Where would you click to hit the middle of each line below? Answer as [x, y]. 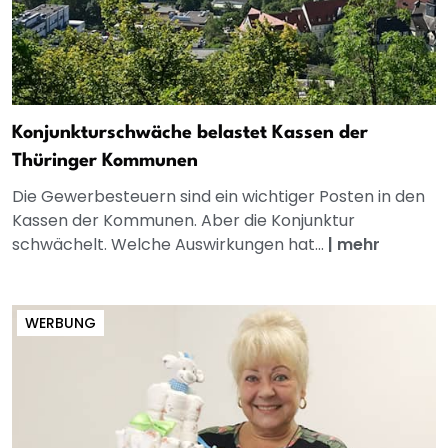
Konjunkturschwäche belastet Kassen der [190, 133]
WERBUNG [60, 323]
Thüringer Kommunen [105, 161]
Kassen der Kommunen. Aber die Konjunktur [183, 221]
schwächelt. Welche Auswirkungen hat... [170, 245]
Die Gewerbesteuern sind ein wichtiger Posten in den [218, 197]
